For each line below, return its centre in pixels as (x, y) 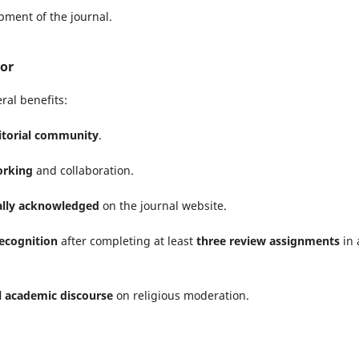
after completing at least (127, 241)
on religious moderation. (181, 296)
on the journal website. (163, 206)
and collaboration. (83, 170)
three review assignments (268, 241)
